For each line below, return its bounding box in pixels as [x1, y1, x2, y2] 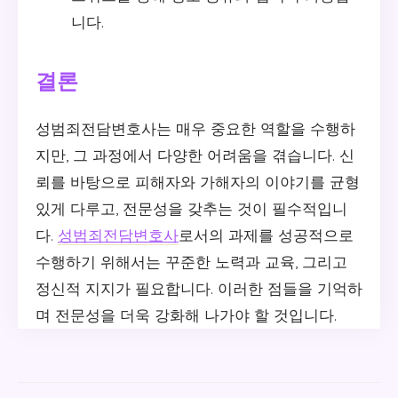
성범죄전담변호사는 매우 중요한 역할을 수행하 [36, 118, 355, 138]
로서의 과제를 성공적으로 [179, 225, 354, 244]
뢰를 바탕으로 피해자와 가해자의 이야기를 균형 [36, 171, 360, 191]
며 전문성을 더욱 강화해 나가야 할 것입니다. [36, 305, 337, 324]
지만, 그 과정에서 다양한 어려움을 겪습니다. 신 [36, 145, 354, 164]
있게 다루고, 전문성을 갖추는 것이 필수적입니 [36, 198, 347, 218]
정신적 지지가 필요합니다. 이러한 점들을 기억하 [36, 278, 362, 298]
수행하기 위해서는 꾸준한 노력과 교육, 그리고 [36, 251, 347, 271]
